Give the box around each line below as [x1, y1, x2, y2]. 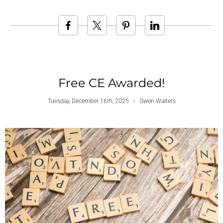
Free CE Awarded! [58, 75, 165, 90]
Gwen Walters [139, 97, 176, 105]
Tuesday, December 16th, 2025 [47, 97, 129, 105]
